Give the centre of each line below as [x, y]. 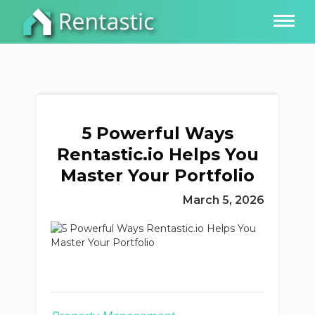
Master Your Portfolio [157, 175]
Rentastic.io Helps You [157, 154]
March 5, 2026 [223, 200]
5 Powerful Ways [157, 133]
